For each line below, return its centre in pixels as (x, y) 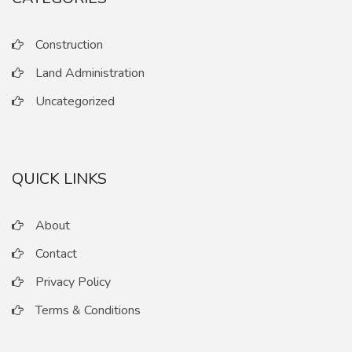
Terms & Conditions (88, 311)
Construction (69, 45)
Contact (56, 254)
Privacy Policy (73, 282)
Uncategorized (75, 102)
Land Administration (90, 73)
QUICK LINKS (59, 179)
